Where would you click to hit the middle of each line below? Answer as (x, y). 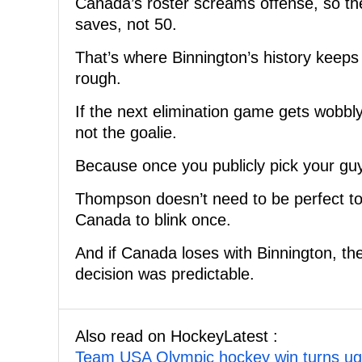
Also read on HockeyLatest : (177, 337)
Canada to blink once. (153, 220)
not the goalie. (126, 133)
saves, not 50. (126, 25)
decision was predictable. (165, 274)
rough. (98, 79)
